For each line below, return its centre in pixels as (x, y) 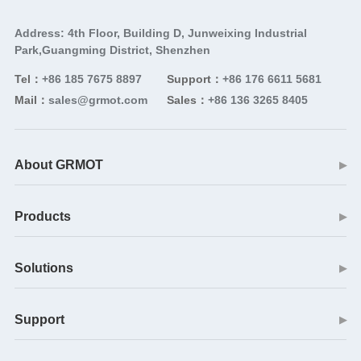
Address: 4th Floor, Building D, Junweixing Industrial (160, 33)
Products (42, 217)
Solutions (44, 268)
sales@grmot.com (98, 100)
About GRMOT (58, 165)
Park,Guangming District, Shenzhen (112, 50)
